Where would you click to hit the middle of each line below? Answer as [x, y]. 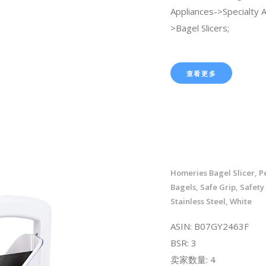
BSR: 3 [183, 243]
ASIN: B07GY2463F [209, 226]
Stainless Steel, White [211, 201]
